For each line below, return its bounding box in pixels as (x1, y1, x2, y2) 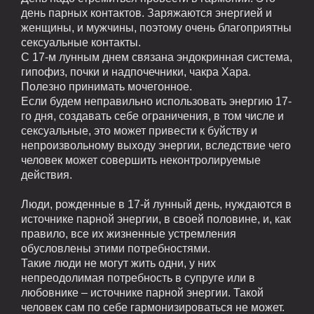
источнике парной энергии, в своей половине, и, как (21, 212, 291, 225)
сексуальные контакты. (21, 36, 141, 48)
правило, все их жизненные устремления (21, 227, 236, 240)
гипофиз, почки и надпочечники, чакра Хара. (21, 65, 251, 78)
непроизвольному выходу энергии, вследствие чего (21, 139, 291, 151)
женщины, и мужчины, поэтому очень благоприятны (21, 21, 292, 34)
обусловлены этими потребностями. (21, 242, 210, 254)
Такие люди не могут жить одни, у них (21, 257, 216, 269)
